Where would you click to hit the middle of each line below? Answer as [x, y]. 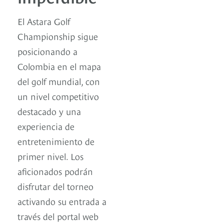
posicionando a [47, 51]
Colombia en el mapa [59, 66]
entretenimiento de [56, 141]
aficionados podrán [55, 171]
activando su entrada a [62, 201]
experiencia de [46, 126]
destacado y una [49, 111]
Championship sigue [58, 36]
